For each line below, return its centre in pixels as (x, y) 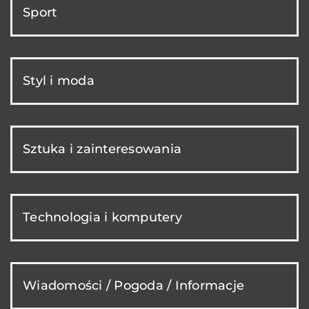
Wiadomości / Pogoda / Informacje (133, 285)
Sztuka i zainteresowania (102, 149)
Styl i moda (59, 80)
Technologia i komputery (102, 217)
